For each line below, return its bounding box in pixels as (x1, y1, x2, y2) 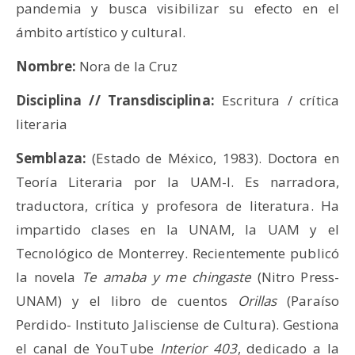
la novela (16, 268, 82, 286)
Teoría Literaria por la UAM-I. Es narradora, (16, 173, 339, 191)
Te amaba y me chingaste (82, 268, 252, 286)
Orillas (237, 292, 277, 310)
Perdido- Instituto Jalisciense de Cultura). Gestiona (16, 315, 339, 334)
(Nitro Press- (251, 268, 340, 286)
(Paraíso (277, 292, 339, 310)
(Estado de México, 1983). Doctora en (86, 149, 339, 167)
